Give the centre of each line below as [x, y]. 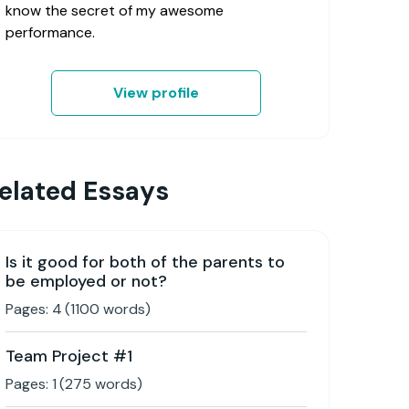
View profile [156, 93]
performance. [50, 32]
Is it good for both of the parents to [145, 262]
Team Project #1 [69, 356]
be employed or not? [86, 281]
